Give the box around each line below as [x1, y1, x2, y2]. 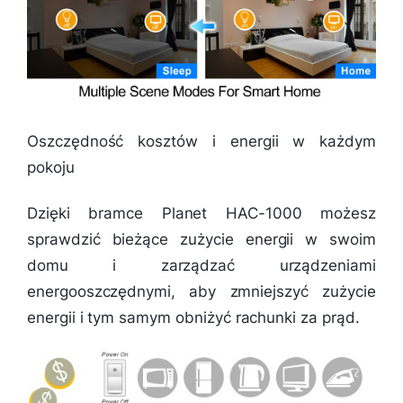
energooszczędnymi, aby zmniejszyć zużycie [27, 282, 376, 301]
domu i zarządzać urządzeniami [27, 256, 376, 275]
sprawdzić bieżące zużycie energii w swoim [27, 230, 376, 249]
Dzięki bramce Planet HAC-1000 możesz [27, 204, 376, 223]
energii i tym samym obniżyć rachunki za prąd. [27, 309, 360, 327]
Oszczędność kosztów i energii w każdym [27, 132, 376, 151]
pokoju [27, 158, 75, 177]
